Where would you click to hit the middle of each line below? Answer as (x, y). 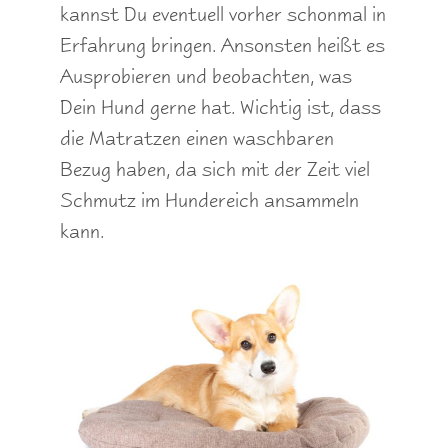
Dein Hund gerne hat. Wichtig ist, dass (220, 107)
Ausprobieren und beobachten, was (206, 76)
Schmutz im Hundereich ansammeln (209, 200)
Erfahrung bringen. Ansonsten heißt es (222, 45)
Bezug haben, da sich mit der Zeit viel (215, 169)
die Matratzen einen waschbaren (197, 138)
